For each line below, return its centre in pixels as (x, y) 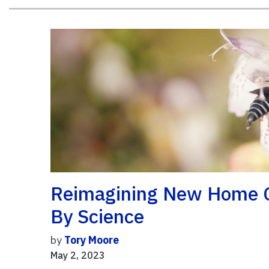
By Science (98, 216)
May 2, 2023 (78, 255)
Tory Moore (92, 240)
